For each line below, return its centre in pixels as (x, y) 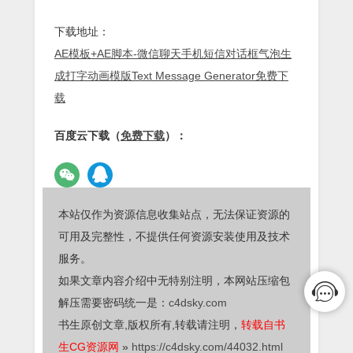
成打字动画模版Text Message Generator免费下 (171, 75)
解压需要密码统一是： (113, 302)
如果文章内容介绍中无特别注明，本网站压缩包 (174, 280)
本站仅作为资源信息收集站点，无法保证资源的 (174, 214)
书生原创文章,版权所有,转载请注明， (150, 324)
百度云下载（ (87, 135)
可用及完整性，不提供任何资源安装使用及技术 (174, 236)
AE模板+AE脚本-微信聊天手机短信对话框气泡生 (173, 53)
